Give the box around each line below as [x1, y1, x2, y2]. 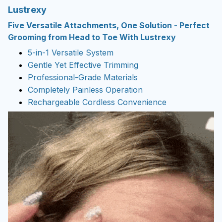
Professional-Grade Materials [28, 72, 138, 82]
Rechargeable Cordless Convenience [28, 97, 166, 107]
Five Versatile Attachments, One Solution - [8, 20, 179, 31]
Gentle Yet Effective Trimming [28, 59, 138, 70]
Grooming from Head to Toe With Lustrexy [8, 32, 176, 43]
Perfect [179, 20, 210, 31]
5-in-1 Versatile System [28, 47, 113, 57]
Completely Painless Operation [28, 84, 143, 95]
